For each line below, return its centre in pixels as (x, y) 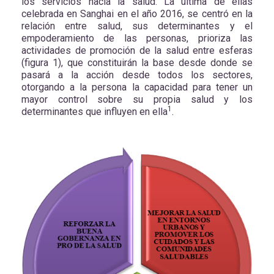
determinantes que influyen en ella (94, 112)
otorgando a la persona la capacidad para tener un (137, 87)
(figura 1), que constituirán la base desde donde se (137, 63)
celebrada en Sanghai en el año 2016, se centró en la (137, 14)
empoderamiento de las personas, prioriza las (137, 39)
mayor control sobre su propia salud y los (137, 100)
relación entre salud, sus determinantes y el (137, 26)
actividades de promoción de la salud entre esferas (137, 51)
